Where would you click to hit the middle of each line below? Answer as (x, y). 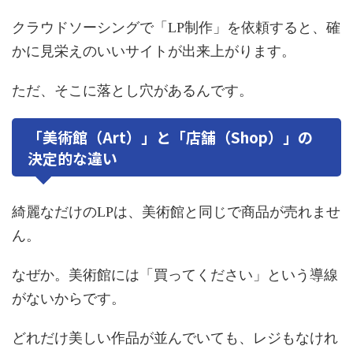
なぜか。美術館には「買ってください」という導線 (175, 275)
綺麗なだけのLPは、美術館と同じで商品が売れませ (176, 212)
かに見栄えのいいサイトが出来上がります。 (154, 52)
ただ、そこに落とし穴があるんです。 (132, 91)
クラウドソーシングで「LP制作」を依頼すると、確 (176, 28)
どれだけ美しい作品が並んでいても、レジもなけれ (175, 338)
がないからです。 (69, 299)
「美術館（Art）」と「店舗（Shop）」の (170, 137)
